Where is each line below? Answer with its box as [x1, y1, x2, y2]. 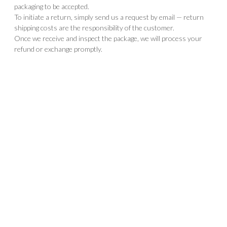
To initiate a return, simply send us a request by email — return [14, 13, 204, 22]
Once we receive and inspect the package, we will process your [14, 34, 202, 43]
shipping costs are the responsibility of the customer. [14, 23, 174, 32]
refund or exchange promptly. [14, 45, 102, 54]
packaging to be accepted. [14, 2, 89, 11]
